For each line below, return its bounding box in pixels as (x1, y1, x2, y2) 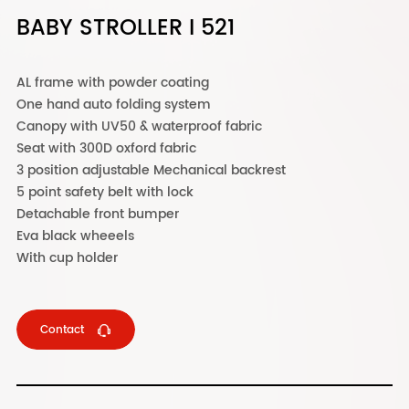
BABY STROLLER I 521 (16, 10, 235, 47)
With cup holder (16, 247, 118, 268)
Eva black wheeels (16, 225, 134, 246)
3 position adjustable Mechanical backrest (16, 160, 286, 181)
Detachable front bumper (16, 204, 179, 225)
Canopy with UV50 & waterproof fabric (16, 116, 262, 137)
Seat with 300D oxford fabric (16, 138, 196, 159)
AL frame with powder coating (16, 72, 209, 93)
